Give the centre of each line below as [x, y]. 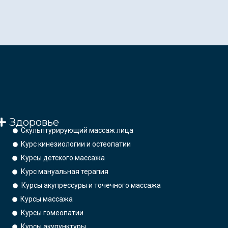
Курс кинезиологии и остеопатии [76, 144]
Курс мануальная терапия [65, 172]
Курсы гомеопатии [52, 213]
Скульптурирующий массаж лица [77, 131]
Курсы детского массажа [63, 158]
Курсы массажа [47, 199]
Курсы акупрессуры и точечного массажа [91, 186]
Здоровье [34, 122]
